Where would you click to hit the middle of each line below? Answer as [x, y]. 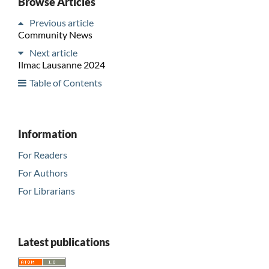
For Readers [42, 154]
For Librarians [46, 190]
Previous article [61, 22]
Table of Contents [65, 82]
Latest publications [64, 242]
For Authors [43, 172]
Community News [55, 34]
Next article [53, 52]
